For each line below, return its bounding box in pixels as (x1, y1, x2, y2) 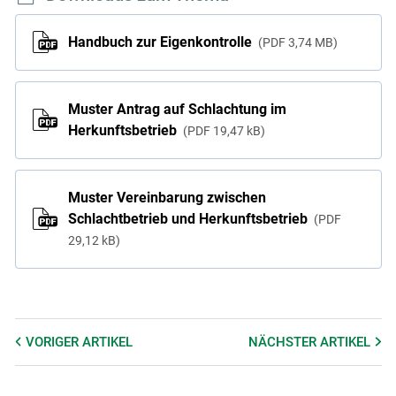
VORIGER (25, 334, 82, 351)
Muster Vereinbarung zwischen (67, 188, 266, 206)
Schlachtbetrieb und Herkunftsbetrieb (67, 209, 311, 227)
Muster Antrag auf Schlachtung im (67, 100, 286, 118)
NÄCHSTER (248, 334, 321, 351)
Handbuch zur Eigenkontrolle (67, 34, 255, 51)
